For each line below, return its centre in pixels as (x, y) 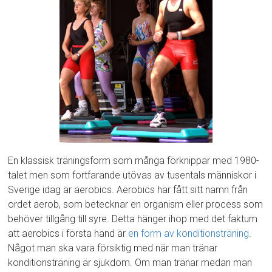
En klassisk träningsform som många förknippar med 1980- (134, 161)
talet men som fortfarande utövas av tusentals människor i (132, 175)
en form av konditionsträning (189, 234)
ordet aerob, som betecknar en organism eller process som (136, 205)
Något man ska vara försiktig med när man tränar (113, 248)
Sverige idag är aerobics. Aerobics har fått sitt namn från (128, 190)
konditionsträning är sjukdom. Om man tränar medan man (130, 263)
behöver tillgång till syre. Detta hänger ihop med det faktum (133, 219)
